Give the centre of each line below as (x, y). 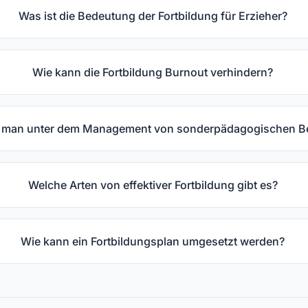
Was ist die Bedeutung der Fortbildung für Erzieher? (153, 15)
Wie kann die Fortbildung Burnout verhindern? (153, 72)
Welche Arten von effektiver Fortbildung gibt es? (153, 185)
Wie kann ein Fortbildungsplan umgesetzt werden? (153, 241)
